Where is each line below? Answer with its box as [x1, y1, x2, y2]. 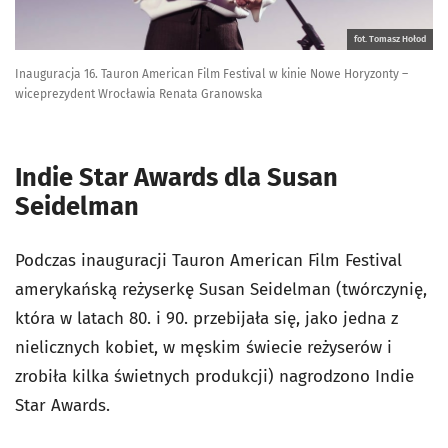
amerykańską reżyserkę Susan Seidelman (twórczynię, [15, 278, 427, 300]
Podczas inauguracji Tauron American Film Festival [15, 249, 402, 271]
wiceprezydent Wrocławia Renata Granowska [15, 86, 263, 101]
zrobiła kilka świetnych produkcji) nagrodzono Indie [15, 365, 414, 387]
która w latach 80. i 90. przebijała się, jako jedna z [15, 307, 398, 329]
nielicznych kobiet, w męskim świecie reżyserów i [15, 336, 392, 358]
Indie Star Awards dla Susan [15, 161, 338, 193]
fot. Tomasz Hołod [354, 33, 426, 44]
